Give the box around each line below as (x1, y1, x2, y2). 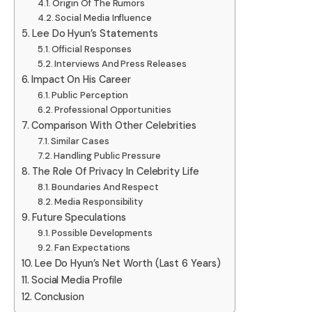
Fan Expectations (54, 242, 131, 254)
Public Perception (52, 89, 129, 102)
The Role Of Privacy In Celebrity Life (31, 165, 200, 178)
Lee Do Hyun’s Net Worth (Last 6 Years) (34, 257, 221, 270)
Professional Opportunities (54, 104, 171, 116)
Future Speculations (31, 211, 126, 224)
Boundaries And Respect (52, 181, 159, 194)
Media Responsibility (54, 196, 143, 208)
